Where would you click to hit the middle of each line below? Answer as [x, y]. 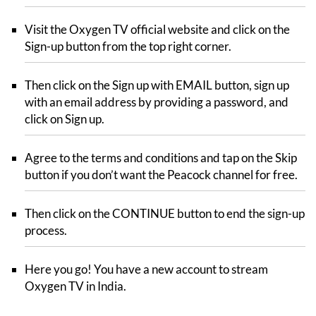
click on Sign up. [65, 119]
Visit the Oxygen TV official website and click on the [157, 29]
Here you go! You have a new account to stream [146, 269]
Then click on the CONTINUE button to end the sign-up [165, 213]
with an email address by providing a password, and [157, 102]
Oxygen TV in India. [75, 286]
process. [46, 230]
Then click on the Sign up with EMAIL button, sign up [157, 85]
